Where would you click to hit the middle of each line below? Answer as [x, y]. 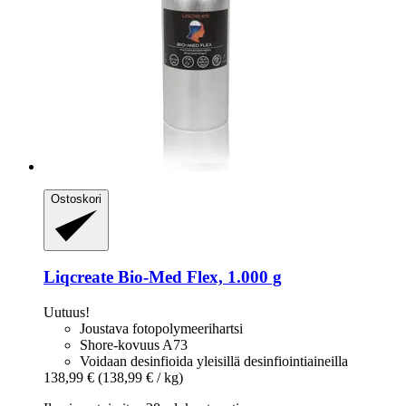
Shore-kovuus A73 [134, 345]
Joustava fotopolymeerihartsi [161, 329]
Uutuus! [67, 313]
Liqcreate [78, 277]
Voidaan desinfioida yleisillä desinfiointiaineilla [214, 362]
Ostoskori [76, 198]
